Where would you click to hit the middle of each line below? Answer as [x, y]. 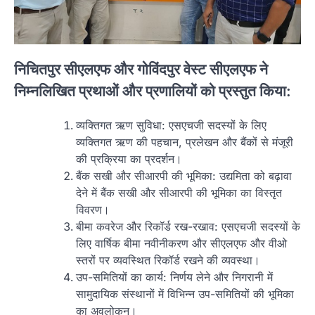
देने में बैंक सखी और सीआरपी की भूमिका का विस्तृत [179, 193]
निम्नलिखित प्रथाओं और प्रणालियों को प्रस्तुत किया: [153, 91]
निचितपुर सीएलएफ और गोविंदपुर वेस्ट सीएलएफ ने [141, 70]
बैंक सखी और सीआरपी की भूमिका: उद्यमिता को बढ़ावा [184, 176]
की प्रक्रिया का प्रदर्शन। [129, 159]
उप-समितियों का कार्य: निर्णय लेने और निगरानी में [174, 277]
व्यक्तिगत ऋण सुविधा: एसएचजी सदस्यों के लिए [171, 126]
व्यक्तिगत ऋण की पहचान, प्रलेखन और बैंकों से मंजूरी [185, 142]
